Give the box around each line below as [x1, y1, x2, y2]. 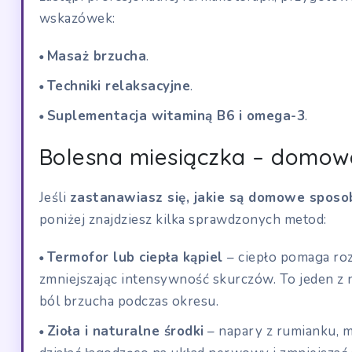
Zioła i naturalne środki [46, 321, 204, 340]
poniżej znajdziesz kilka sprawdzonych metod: [38, 210, 327, 229]
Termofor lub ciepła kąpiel [46, 247, 228, 266]
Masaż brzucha [46, 46, 147, 65]
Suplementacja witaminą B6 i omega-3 [46, 106, 306, 125]
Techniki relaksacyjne [46, 76, 191, 95]
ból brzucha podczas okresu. [38, 291, 219, 310]
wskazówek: [38, 9, 115, 27]
